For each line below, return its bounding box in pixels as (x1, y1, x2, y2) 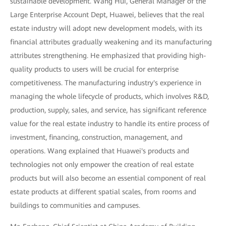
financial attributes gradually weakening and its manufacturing (10, 38, 212, 46)
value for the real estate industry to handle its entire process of (10, 120, 209, 128)
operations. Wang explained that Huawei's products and (10, 147, 189, 155)
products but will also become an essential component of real (10, 174, 206, 183)
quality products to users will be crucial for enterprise (10, 65, 179, 74)
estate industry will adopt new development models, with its (10, 24, 202, 33)
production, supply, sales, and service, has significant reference (10, 106, 206, 115)
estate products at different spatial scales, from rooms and (10, 188, 196, 196)
